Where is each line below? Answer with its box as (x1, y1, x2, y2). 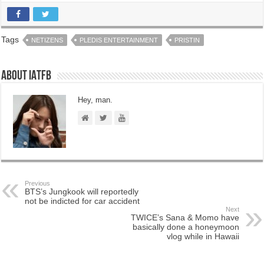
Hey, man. (78, 95, 113, 104)
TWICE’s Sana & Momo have (130, 213, 239, 222)
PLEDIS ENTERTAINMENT (80, 37, 159, 44)
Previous (25, 180, 51, 187)
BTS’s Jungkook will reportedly (25, 187, 139, 196)
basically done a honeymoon (132, 222, 239, 232)
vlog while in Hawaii (166, 232, 239, 241)
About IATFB (1, 70, 52, 83)
